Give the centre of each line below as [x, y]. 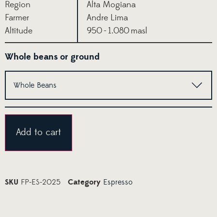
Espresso [118, 182]
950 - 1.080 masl [117, 31]
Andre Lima [107, 18]
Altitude [19, 31]
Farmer [17, 18]
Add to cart [39, 133]
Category [84, 182]
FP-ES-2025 [41, 182]
